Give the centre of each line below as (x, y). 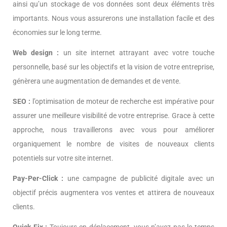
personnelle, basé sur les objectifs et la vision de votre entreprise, (113, 67)
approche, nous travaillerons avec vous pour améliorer (113, 130)
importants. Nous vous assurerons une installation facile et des (113, 18)
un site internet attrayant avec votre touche (137, 53)
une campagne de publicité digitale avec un (139, 178)
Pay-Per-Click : (38, 178)
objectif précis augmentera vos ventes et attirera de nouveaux (113, 193)
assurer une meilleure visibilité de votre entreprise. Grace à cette (113, 116)
